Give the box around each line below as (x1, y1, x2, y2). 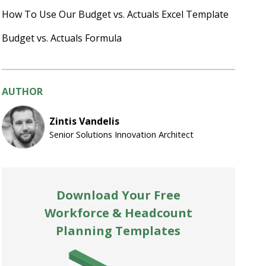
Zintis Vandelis (49, 114, 119, 128)
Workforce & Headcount (44, 205, 192, 221)
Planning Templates (56, 223, 181, 239)
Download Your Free (56, 187, 180, 203)
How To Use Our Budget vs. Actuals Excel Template (1, 8, 231, 21)
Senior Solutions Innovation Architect (49, 128, 194, 140)
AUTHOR (1, 85, 43, 98)
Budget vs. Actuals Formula (1, 31, 124, 45)
